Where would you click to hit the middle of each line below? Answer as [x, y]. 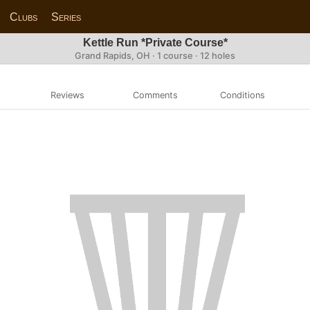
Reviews [67, 95]
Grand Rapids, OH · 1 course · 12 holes [155, 56]
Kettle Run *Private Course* [155, 43]
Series [66, 17]
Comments [155, 95]
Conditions [243, 95]
